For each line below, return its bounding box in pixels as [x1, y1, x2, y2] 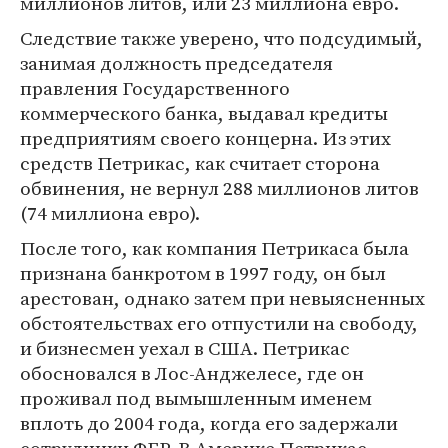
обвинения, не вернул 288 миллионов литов [20, 175, 419, 201]
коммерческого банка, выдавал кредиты [20, 100, 388, 126]
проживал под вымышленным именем [20, 385, 372, 411]
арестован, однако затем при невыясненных [20, 285, 425, 311]
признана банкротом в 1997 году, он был [20, 260, 386, 286]
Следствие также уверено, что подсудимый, [20, 25, 423, 51]
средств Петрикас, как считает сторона [20, 150, 380, 176]
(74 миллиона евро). [20, 200, 200, 226]
